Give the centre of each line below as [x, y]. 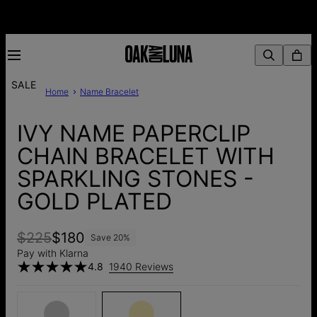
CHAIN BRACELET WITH [146, 156]
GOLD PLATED [94, 202]
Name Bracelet [109, 92]
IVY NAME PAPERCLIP [134, 134]
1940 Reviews [141, 266]
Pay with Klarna [53, 253]
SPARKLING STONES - [136, 179]
